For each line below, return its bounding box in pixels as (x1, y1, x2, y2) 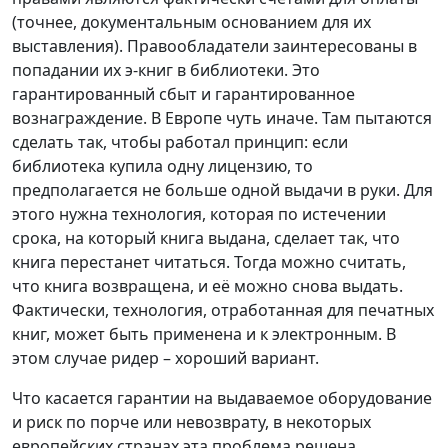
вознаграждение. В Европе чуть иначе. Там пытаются (12, 107, 432, 130)
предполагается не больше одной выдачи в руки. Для (12, 179, 433, 202)
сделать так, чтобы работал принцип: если (12, 131, 348, 154)
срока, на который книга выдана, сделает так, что (12, 227, 400, 250)
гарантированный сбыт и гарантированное (12, 83, 355, 106)
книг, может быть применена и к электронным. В (12, 323, 396, 346)
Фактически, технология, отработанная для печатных (12, 299, 434, 322)
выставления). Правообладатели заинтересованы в (12, 35, 417, 58)
